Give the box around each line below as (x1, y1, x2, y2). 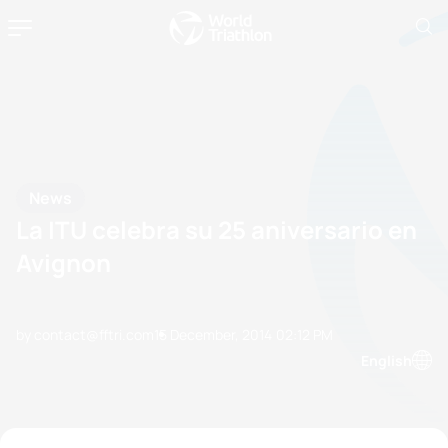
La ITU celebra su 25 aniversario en (16, 213, 417, 246)
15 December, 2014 (154, 324, 272, 344)
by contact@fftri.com (16, 324, 154, 344)
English (361, 350, 412, 370)
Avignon (16, 246, 111, 279)
